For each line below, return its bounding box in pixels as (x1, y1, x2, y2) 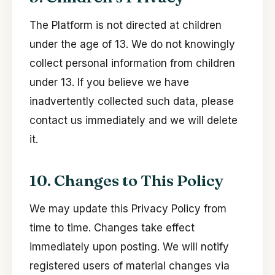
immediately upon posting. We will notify (29, 241, 229, 254)
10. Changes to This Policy (29, 171, 223, 191)
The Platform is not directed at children (29, 19, 222, 32)
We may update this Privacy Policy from (29, 203, 227, 215)
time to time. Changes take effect (29, 222, 195, 234)
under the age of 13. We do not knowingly (29, 38, 235, 51)
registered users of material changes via (29, 260, 230, 273)
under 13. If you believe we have (29, 76, 189, 89)
